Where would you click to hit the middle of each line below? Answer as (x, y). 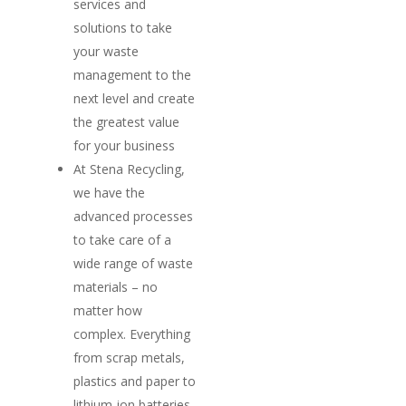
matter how (108, 310)
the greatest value (126, 121)
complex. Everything (132, 333)
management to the (132, 74)
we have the (109, 192)
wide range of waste (133, 263)
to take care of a (122, 239)
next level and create (134, 98)
